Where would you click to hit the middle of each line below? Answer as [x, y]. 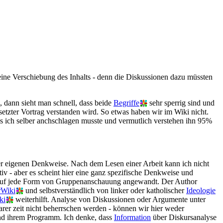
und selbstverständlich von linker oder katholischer [105, 190]
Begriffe [126, 103]
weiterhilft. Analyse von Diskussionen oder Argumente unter [110, 199]
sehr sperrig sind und [181, 103]
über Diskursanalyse [184, 217]
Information [132, 217]
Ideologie [201, 190]
